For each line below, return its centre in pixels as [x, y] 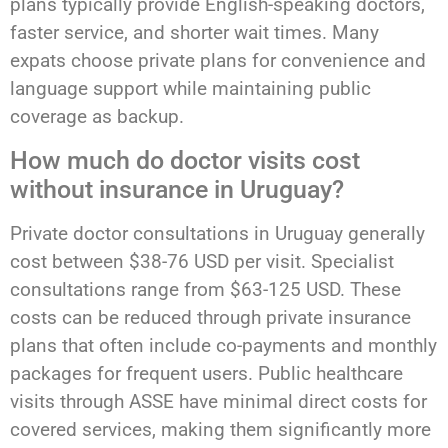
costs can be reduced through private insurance [210, 317]
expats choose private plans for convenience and [218, 61]
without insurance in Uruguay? [177, 189]
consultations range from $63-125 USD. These [205, 289]
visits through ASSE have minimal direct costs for [218, 401]
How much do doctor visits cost [185, 160]
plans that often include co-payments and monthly [223, 345]
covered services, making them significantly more [220, 429]
